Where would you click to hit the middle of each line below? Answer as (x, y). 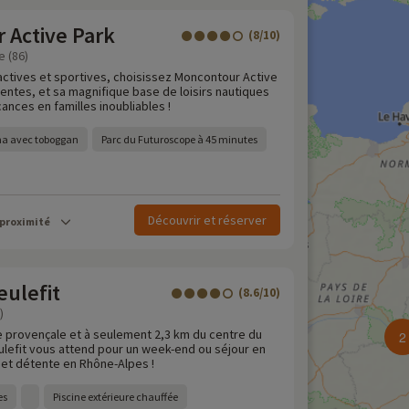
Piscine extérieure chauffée (115, 397)
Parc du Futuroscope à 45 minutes (179, 139)
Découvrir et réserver (207, 220)
